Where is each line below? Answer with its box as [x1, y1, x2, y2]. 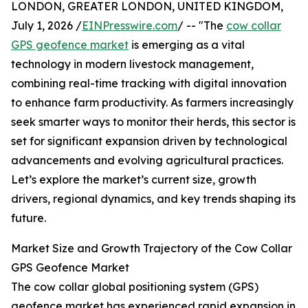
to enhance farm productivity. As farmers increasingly [11, 96, 294, 110]
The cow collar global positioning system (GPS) [11, 280, 258, 294]
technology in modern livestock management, [11, 57, 254, 71]
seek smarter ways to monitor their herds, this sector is [11, 115, 296, 129]
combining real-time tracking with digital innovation [11, 76, 287, 91]
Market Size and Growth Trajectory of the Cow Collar [11, 241, 292, 256]
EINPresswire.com [82, 19, 177, 33]
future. [11, 211, 46, 225]
